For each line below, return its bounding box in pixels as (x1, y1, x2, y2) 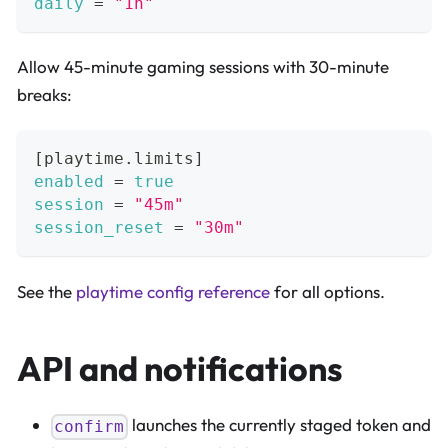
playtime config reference (76, 280, 270, 302)
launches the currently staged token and (127, 414, 431, 436)
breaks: (17, 84, 72, 106)
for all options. (270, 280, 385, 302)
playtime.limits (44, 149, 194, 169)
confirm (54, 417, 125, 437)
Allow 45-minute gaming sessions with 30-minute (17, 56, 389, 78)
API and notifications (17, 347, 343, 391)
